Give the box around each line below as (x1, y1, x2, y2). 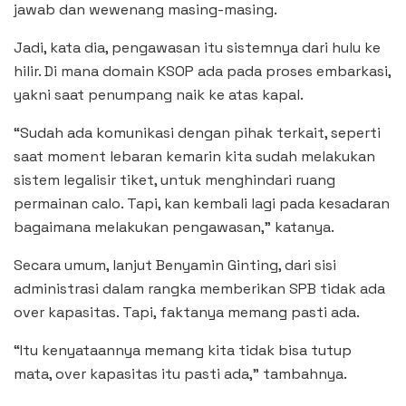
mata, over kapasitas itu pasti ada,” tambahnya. (14, 363, 347, 383)
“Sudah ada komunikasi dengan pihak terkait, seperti (14, 122, 381, 142)
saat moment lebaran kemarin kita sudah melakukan (14, 146, 375, 166)
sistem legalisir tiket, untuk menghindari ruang (14, 169, 335, 189)
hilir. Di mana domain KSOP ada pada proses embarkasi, (14, 61, 391, 81)
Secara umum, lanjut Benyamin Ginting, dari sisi (14, 255, 336, 275)
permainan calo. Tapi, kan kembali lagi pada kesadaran (14, 193, 390, 213)
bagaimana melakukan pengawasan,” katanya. (14, 217, 334, 237)
